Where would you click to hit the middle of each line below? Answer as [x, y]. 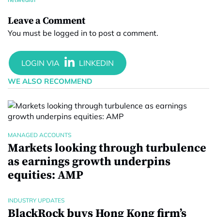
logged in [70, 33]
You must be [31, 33]
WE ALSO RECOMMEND [50, 81]
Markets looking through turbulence [107, 148]
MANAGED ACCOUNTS [39, 135]
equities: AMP [46, 175]
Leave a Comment [46, 21]
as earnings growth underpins [89, 162]
